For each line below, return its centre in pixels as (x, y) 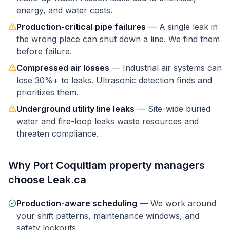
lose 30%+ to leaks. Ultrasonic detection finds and (114, 80)
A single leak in (188, 27)
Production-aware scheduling (77, 203)
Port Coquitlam (70, 165)
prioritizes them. (47, 92)
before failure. (44, 51)
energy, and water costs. (64, 10)
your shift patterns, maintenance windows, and (108, 216)
